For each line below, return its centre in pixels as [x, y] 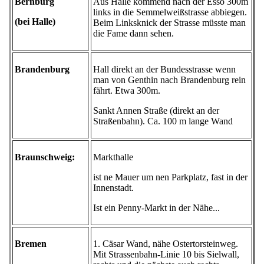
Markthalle [113, 157]
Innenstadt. [113, 188]
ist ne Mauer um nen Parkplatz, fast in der [170, 177]
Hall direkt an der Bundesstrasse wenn [164, 70]
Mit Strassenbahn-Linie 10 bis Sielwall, [166, 255]
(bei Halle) [35, 22]
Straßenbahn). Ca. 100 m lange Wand [163, 121]
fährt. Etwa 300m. [127, 91]
